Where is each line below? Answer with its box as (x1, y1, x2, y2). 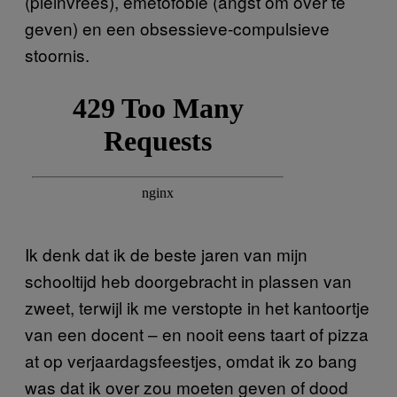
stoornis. (25, 43, 90, 67)
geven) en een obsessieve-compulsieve (25, 16, 330, 41)
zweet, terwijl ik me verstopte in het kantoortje (25, 295, 370, 320)
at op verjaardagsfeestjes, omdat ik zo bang (25, 348, 357, 373)
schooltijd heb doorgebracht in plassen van (25, 269, 352, 293)
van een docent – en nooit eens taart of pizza (25, 322, 369, 346)
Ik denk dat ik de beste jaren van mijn (25, 242, 307, 267)
